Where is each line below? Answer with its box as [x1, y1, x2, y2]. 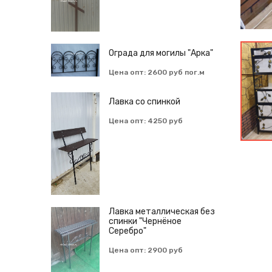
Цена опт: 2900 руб [109, 245, 183, 254]
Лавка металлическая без [109, 206, 215, 217]
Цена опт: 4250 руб [109, 116, 183, 125]
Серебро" [109, 225, 146, 236]
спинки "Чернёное [109, 216, 182, 226]
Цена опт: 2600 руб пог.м [109, 67, 205, 76]
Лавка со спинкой [109, 96, 180, 107]
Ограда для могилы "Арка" [109, 47, 213, 58]
